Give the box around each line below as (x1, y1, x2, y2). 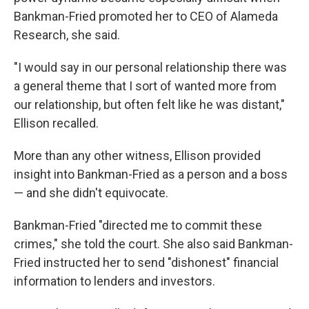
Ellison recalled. (14, 116, 99, 131)
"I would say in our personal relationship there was (14, 60, 287, 75)
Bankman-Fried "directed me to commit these (14, 218, 262, 233)
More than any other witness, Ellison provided (14, 148, 261, 163)
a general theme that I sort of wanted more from (14, 79, 277, 94)
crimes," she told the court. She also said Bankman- (14, 237, 293, 252)
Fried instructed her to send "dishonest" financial (14, 255, 279, 270)
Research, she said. (14, 28, 120, 43)
